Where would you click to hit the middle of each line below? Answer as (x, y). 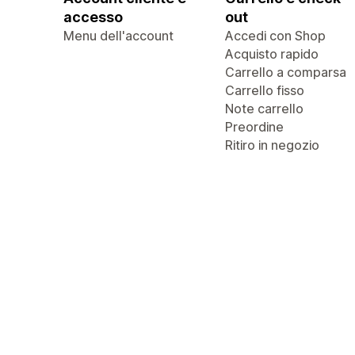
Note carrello (264, 109)
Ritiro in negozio (272, 145)
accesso (93, 17)
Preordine (254, 127)
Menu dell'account (118, 36)
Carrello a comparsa (286, 72)
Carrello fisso (265, 90)
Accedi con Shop (275, 36)
